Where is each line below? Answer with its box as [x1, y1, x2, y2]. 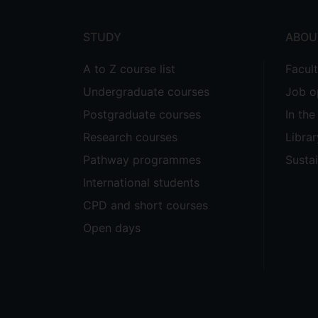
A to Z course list [83, 62, 175, 76]
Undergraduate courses [83, 84, 209, 99]
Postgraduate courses [83, 107, 201, 121]
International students [83, 175, 199, 190]
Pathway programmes [83, 153, 201, 167]
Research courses [83, 130, 177, 144]
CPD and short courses [83, 198, 208, 212]
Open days [83, 221, 141, 235]
